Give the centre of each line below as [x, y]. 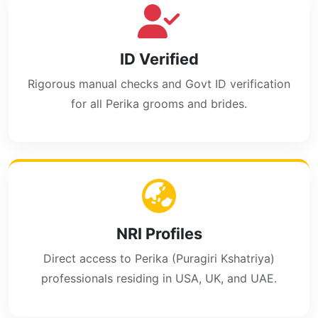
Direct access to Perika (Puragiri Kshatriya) [159, 258]
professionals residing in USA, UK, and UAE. [159, 278]
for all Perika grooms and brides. [159, 104]
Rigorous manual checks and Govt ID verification [159, 84]
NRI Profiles [159, 234]
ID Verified [159, 59]
